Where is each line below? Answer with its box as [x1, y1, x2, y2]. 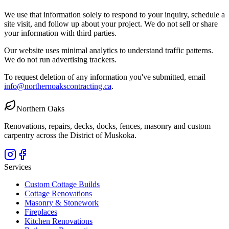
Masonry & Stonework [25, 198, 99, 207]
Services [4, 162, 31, 171]
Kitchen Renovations [25, 216, 93, 225]
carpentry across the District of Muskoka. [4, 130, 136, 140]
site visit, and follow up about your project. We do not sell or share [4, 19, 218, 28]
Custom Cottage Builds [25, 179, 100, 189]
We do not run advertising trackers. [4, 55, 117, 64]
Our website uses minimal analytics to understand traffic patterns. [4, 45, 213, 55]
